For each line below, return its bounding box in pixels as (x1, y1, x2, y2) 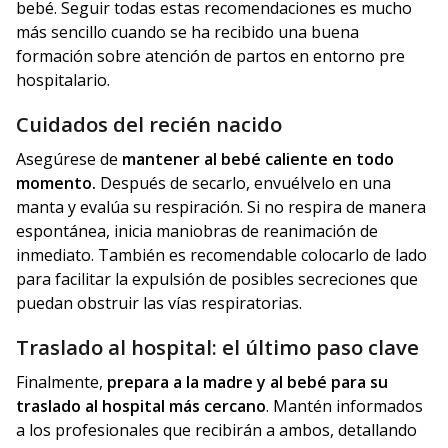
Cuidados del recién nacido (16, 110, 282, 139)
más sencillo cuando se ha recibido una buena (16, 21, 359, 44)
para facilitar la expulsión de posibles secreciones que (16, 268, 418, 291)
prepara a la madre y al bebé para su (107, 371, 388, 394)
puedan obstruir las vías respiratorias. (16, 292, 302, 315)
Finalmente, (16, 371, 107, 394)
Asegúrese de (16, 148, 122, 171)
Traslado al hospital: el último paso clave (16, 333, 419, 362)
